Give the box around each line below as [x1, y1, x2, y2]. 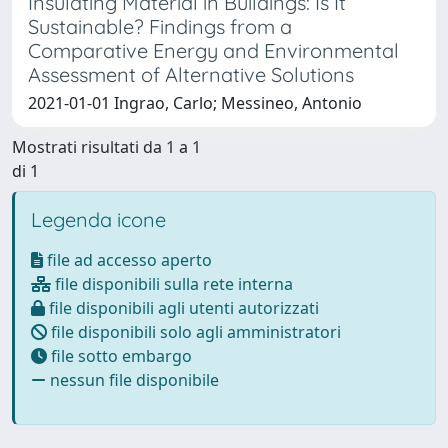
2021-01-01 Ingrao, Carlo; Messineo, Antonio [28, 91, 362, 114]
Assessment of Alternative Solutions [28, 61, 354, 87]
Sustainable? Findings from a [28, 13, 292, 39]
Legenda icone [31, 206, 166, 232]
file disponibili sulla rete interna [51, 272, 293, 295]
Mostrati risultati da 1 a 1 [12, 135, 201, 158]
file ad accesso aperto [43, 248, 212, 271]
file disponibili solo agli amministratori [47, 320, 341, 343]
